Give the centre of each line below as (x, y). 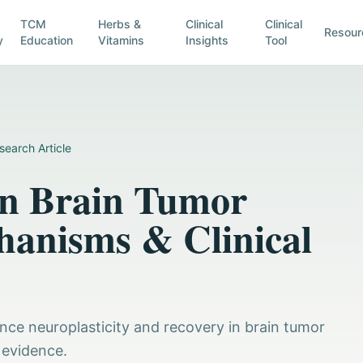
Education (46, 40)
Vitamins (121, 40)
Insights (207, 40)
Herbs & (119, 24)
